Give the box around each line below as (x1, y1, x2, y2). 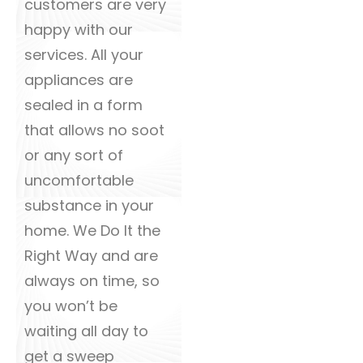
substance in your (24, 195, 154, 216)
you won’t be (24, 296, 117, 316)
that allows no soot (24, 120, 164, 140)
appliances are (24, 70, 133, 90)
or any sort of (24, 145, 123, 165)
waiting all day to (24, 321, 148, 341)
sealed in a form (24, 95, 143, 115)
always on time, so (24, 271, 160, 291)
